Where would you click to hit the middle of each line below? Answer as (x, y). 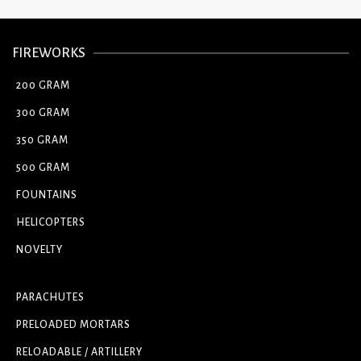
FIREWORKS (49, 54)
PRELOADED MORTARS (73, 325)
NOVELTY (39, 250)
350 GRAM (42, 141)
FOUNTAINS (47, 195)
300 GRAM (43, 113)
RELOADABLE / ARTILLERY (79, 353)
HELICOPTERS (51, 223)
